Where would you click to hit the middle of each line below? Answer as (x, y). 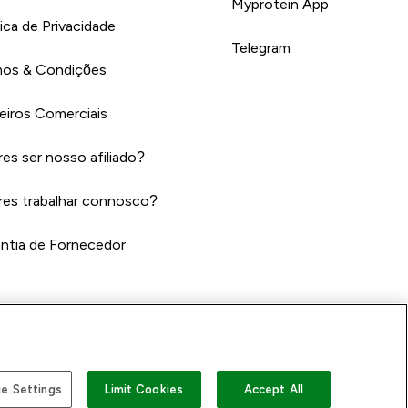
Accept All (273, 389)
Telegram (260, 48)
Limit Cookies (144, 389)
